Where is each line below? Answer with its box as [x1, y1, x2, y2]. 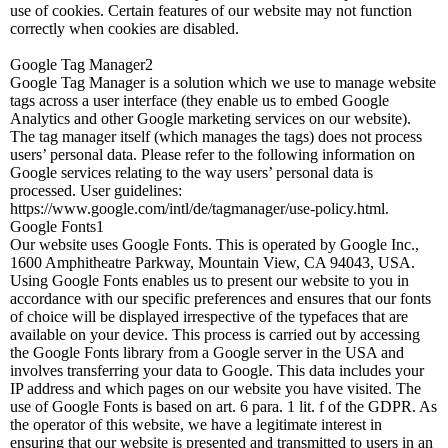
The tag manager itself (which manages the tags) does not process [10, 128, 422, 145]
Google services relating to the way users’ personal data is [10, 164, 373, 181]
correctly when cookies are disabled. [10, 20, 239, 37]
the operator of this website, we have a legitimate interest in [10, 416, 382, 433]
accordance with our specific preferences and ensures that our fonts [10, 290, 431, 307]
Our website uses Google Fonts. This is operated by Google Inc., [10, 236, 419, 253]
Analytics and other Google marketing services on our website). [10, 110, 411, 127]
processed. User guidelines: [10, 182, 182, 199]
